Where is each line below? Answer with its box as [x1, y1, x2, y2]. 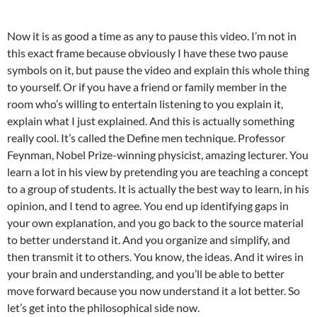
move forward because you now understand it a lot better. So [7, 284, 300, 298]
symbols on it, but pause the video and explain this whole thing [7, 63, 309, 77]
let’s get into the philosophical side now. [7, 301, 200, 315]
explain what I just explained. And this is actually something [7, 114, 294, 128]
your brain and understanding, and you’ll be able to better [7, 267, 284, 281]
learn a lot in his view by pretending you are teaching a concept [7, 165, 309, 179]
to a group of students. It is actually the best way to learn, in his [7, 182, 309, 196]
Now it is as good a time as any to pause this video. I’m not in [7, 29, 296, 43]
